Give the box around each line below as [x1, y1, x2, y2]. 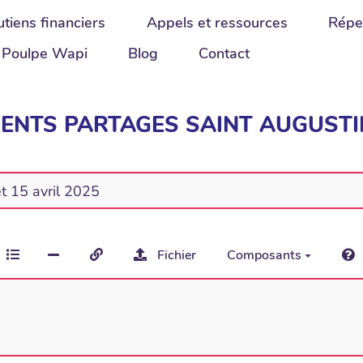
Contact [199, 44, 250, 63]
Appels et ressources [146, 13, 288, 32]
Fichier [157, 246, 196, 264]
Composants [227, 246, 305, 264]
